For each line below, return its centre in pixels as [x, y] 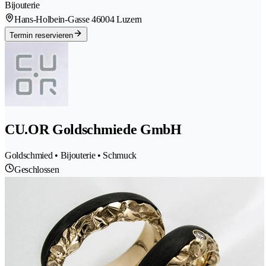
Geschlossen [37, 170]
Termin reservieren [41, 36]
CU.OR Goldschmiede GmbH [93, 130]
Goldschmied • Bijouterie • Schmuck [71, 156]
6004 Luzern [119, 20]
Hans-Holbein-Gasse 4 [55, 20]
